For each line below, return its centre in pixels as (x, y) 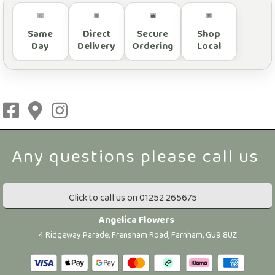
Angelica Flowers (137, 220)
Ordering (153, 47)
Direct (96, 34)
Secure (153, 34)
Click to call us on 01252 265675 (133, 198)
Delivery (97, 47)
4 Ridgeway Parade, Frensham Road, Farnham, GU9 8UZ (137, 236)
